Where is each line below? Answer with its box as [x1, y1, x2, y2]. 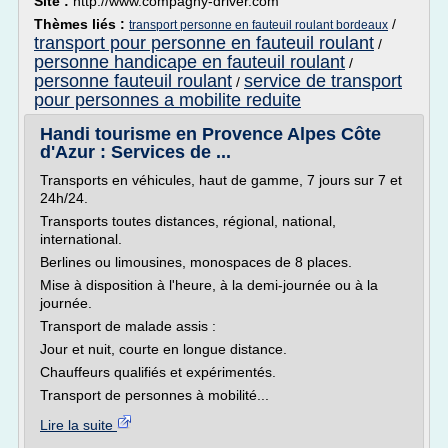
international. [40, 231, 122, 247]
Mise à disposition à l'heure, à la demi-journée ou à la [40, 277, 378, 293]
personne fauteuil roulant [34, 71, 232, 91]
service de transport [244, 71, 402, 91]
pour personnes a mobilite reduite [34, 90, 301, 110]
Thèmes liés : [34, 16, 129, 32]
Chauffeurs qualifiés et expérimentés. [40, 364, 276, 380]
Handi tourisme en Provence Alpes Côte [40, 124, 381, 144]
